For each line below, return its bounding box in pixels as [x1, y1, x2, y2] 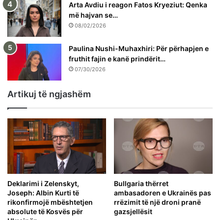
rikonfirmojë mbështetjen [7, 198, 93, 207]
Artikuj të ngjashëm [7, 88, 91, 99]
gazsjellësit [114, 207, 152, 216]
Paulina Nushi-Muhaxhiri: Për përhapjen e [69, 44, 209, 53]
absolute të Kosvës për [7, 207, 83, 216]
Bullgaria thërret [114, 179, 168, 188]
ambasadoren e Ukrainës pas [114, 189, 211, 197]
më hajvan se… [69, 10, 118, 19]
